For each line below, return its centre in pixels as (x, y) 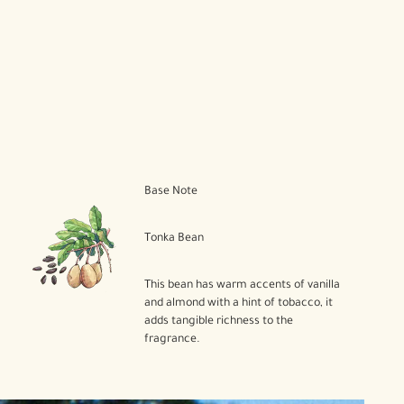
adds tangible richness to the (219, 322)
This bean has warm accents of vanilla (243, 286)
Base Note (171, 192)
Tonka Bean (174, 239)
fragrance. (173, 340)
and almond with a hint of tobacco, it (239, 304)
